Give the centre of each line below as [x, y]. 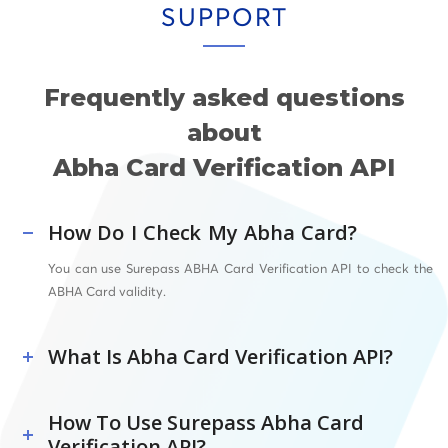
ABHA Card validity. [107, 291]
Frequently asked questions [224, 97]
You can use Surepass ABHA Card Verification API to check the [240, 268]
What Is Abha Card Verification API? [220, 357]
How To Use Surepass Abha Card [206, 423]
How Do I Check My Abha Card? [202, 232]
